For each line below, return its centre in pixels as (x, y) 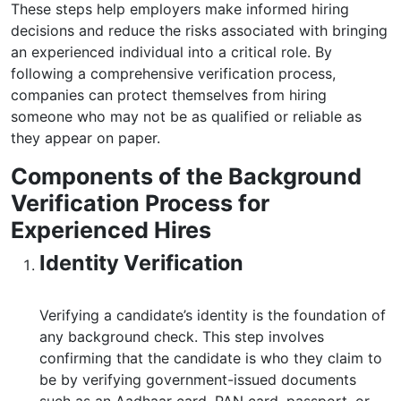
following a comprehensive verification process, (173, 73)
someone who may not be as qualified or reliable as (186, 116)
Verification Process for (140, 203)
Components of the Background (186, 176)
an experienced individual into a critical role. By (171, 52)
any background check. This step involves (182, 337)
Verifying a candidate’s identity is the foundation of (213, 315)
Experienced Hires (111, 230)
